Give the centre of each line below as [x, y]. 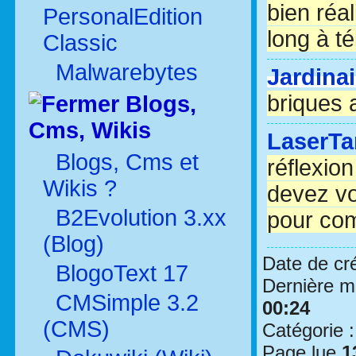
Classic [80, 43]
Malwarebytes [124, 72]
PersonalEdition [123, 17]
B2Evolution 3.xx [138, 218]
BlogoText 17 [119, 273]
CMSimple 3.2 [124, 303]
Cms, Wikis [90, 130]
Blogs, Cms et [127, 162]
